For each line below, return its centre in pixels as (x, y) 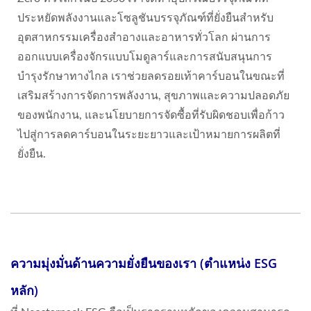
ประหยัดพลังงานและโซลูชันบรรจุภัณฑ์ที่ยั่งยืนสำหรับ (145, 18)
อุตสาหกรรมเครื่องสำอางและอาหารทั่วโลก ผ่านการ (144, 37)
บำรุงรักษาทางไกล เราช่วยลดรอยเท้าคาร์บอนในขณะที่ (151, 76)
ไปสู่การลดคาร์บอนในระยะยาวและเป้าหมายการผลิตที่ (149, 134)
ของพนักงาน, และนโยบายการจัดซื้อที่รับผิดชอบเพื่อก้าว (151, 115)
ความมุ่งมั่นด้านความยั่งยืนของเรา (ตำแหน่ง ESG (144, 263)
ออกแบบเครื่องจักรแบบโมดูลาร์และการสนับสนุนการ (145, 57)
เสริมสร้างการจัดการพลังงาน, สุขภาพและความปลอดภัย (153, 95)
